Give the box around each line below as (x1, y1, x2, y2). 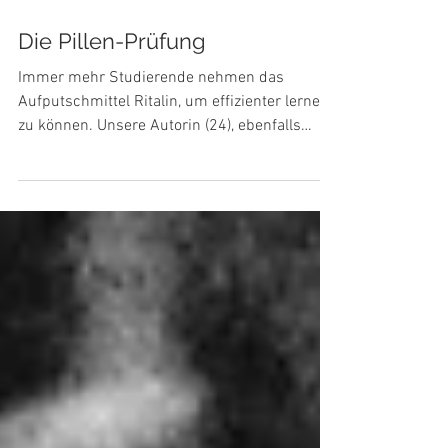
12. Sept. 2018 (18, 38, 89, 52)
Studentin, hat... (18, 194, 127, 214)
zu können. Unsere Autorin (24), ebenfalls (18, 170, 301, 190)
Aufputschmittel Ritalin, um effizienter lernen (18, 146, 329, 166)
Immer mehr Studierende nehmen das (18, 122, 284, 142)
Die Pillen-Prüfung (18, 82, 206, 108)
